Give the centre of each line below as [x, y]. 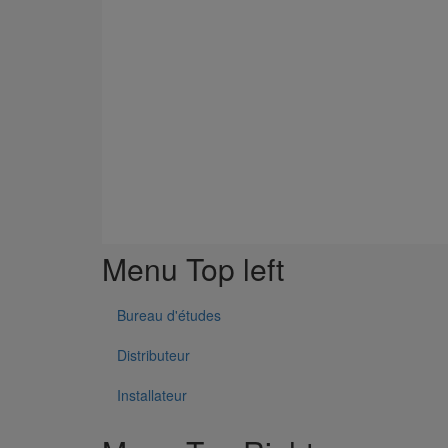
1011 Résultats [149, 52]
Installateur [152, 395]
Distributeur [153, 355]
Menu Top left [193, 268]
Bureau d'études [169, 315]
